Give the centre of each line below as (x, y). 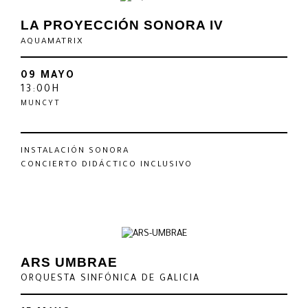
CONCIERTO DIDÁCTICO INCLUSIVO (107, 165)
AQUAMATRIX (52, 42)
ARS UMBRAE (69, 263)
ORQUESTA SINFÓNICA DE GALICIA (110, 279)
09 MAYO (48, 77)
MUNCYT (41, 104)
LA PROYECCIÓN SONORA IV (122, 25)
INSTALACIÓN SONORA (75, 152)
